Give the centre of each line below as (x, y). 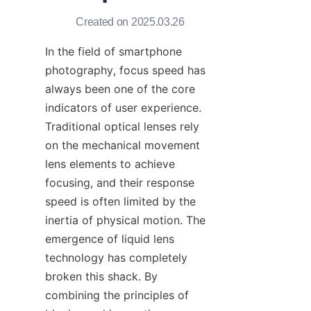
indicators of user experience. (123, 108)
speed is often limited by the (120, 202)
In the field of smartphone (114, 52)
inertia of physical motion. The (125, 220)
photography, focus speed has (125, 70)
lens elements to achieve (110, 164)
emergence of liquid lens (110, 239)
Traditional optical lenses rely (122, 127)
